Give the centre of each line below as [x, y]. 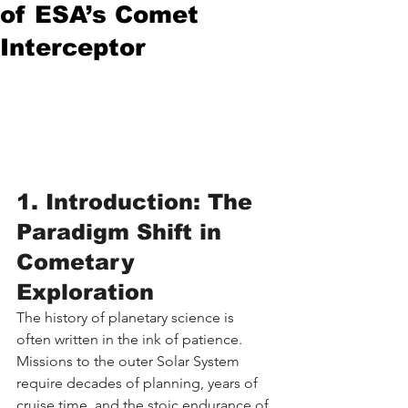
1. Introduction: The [138, 201]
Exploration [85, 291]
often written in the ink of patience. [131, 339]
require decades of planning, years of [139, 382]
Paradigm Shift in [122, 231]
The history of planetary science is [127, 317]
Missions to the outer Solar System [130, 361]
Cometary [79, 261]
